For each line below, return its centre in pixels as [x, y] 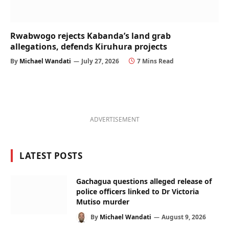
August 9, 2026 [184, 217]
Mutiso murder [103, 202]
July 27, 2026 [100, 61]
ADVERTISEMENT [115, 120]
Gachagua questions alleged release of [144, 181]
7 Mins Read [155, 61]
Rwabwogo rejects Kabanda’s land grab [90, 36]
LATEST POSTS [51, 156]
